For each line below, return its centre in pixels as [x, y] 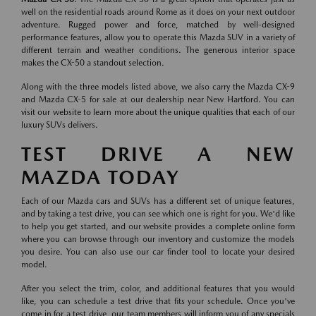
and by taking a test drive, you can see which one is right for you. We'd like [158, 214]
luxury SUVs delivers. [60, 125]
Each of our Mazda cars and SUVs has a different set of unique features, [158, 201]
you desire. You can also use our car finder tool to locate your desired [158, 252]
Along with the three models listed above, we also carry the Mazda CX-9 [158, 87]
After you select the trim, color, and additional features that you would [158, 288]
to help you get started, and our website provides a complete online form [158, 226]
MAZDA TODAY [101, 177]
